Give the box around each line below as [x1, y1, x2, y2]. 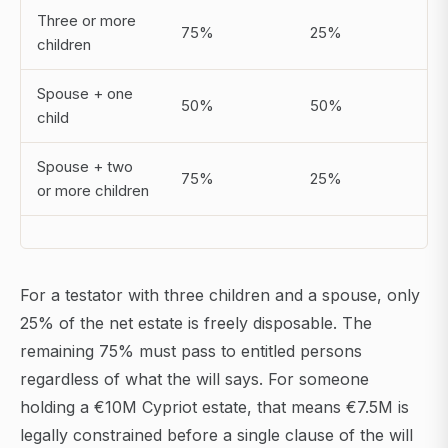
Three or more [37, 11, 136, 31]
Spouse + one [37, 84, 133, 104]
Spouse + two [37, 157, 133, 177]
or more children [37, 181, 149, 201]
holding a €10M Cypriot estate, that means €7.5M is [20, 397, 409, 418]
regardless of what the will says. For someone [20, 369, 369, 390]
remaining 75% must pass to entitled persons [20, 341, 362, 362]
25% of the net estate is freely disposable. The [20, 313, 372, 334]
